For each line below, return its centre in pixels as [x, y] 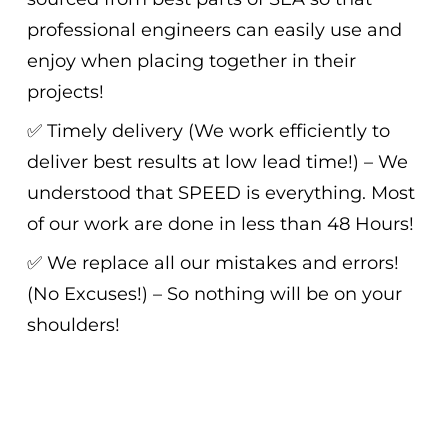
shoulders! [73, 325]
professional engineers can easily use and [214, 30]
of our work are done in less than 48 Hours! [220, 224]
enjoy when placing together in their [191, 61]
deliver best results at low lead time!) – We [217, 162]
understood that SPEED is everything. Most [220, 193]
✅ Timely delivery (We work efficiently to [208, 131]
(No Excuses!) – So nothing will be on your [214, 294]
